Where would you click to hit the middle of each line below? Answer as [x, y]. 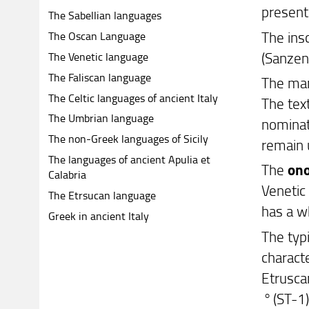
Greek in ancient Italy [98, 216]
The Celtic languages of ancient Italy [133, 98]
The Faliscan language [99, 77]
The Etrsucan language [102, 196]
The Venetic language [98, 56]
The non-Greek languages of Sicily [128, 139]
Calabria [67, 175]
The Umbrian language [101, 118]
